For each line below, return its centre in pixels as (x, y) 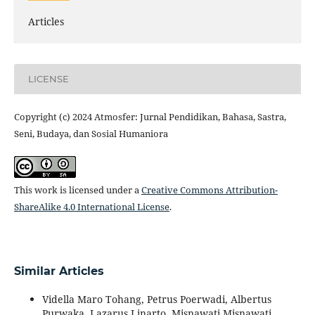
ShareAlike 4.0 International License (91, 206)
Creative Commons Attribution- (209, 189)
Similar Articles (59, 271)
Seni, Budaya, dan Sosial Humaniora (91, 133)
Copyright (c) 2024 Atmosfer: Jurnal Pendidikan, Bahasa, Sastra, (150, 116)
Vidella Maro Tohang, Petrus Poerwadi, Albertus (156, 299)
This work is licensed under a (77, 189)
